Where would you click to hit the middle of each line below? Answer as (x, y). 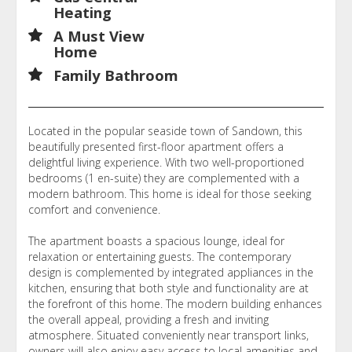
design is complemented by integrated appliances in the (171, 272)
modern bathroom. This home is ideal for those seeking (170, 193)
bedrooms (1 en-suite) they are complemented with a (164, 178)
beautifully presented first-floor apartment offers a (156, 146)
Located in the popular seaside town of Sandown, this (165, 130)
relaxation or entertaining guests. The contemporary (159, 256)
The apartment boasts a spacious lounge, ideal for (156, 240)
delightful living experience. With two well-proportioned (166, 162)
